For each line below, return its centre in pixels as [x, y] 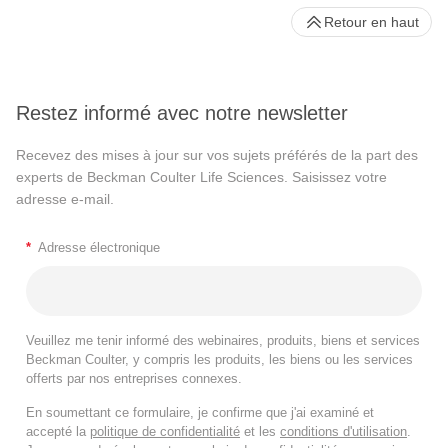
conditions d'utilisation [343, 431]
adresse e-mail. [65, 198]
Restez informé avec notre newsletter [182, 112]
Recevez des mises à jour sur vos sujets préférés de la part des [217, 154]
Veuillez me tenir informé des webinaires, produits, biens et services [223, 340]
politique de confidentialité [165, 431]
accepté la [58, 431]
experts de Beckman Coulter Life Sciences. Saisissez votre [201, 176]
